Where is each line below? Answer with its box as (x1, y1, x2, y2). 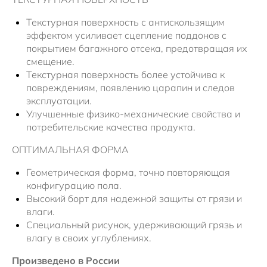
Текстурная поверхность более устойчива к (26, 69, 225, 81)
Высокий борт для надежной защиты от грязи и (26, 193, 242, 205)
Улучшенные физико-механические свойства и (26, 108, 240, 120)
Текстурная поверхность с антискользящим (26, 16, 225, 29)
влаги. (26, 206, 55, 218)
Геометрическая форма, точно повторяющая (26, 166, 230, 179)
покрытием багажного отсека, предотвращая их (26, 42, 247, 55)
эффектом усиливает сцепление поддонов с (26, 29, 226, 42)
